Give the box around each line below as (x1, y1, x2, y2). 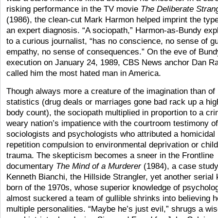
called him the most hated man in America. (6, 69, 161, 78)
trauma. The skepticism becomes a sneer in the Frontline (6, 151, 214, 160)
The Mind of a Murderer (56, 162, 144, 171)
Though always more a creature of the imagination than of (6, 87, 215, 96)
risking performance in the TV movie (6, 4, 141, 14)
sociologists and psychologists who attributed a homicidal (6, 129, 215, 139)
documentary (6, 162, 56, 171)
